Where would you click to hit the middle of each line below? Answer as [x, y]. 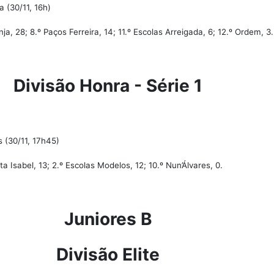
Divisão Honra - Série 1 [108, 86]
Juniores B [108, 219]
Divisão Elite [108, 254]
